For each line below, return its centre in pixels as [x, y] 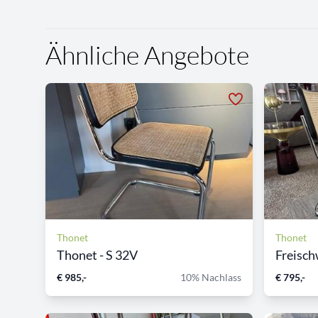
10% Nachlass [211, 277]
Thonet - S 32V [97, 254]
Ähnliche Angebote [147, 54]
